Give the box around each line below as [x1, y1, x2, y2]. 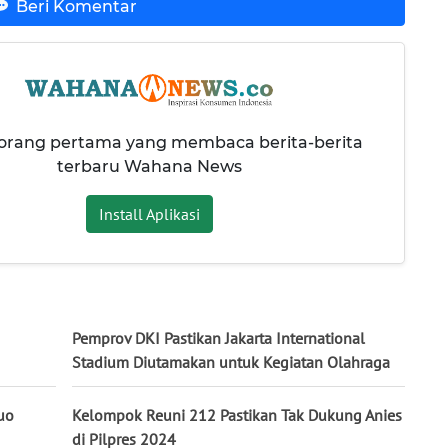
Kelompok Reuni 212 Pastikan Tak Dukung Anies [72, 405, 402, 426]
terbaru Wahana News [56, 156, 242, 176]
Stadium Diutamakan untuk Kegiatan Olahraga [72, 352, 390, 373]
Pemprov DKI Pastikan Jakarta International [72, 328, 365, 349]
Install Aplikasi [98, 203, 200, 224]
